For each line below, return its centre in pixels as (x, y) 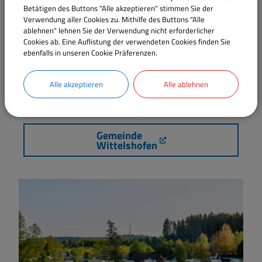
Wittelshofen (127, 145)
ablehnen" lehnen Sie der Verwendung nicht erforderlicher (119, 30)
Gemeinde (119, 135)
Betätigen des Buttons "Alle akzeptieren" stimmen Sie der (118, 8)
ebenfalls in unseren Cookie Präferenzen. (90, 52)
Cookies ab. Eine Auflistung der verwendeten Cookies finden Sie (127, 41)
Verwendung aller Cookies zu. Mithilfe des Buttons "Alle (114, 19)
